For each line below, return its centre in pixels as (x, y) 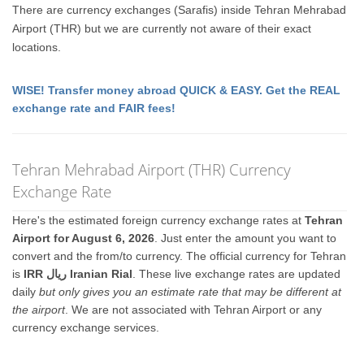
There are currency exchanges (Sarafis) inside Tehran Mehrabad (180, 10)
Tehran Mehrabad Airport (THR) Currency (152, 169)
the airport (39, 310)
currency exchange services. (86, 327)
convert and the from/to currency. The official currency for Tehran (180, 256)
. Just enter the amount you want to (246, 238)
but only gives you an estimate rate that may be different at (191, 292)
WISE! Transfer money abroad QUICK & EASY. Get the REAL (177, 90)
